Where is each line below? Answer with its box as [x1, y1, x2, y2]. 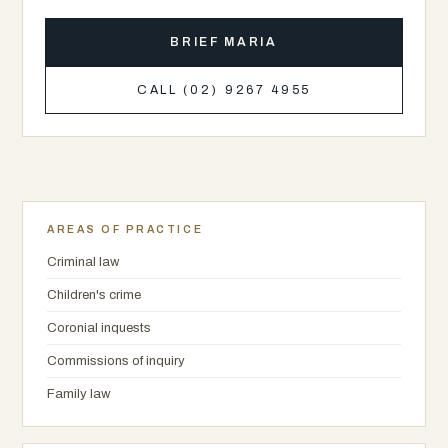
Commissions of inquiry [47, 353, 185, 368]
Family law [47, 386, 110, 401]
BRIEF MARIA [170, 35, 278, 49]
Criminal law [47, 254, 119, 269]
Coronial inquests [47, 320, 151, 335]
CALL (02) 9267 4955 [137, 83, 311, 97]
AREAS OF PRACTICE [47, 224, 204, 235]
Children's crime [47, 287, 141, 302]
